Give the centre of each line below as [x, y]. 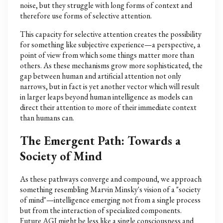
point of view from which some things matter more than [107, 55]
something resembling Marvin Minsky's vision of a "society [110, 189]
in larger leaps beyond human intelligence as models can [106, 97]
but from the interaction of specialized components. [101, 210]
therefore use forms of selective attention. [86, 15]
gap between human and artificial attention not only [101, 76]
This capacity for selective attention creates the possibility [111, 34]
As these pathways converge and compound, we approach [111, 179]
